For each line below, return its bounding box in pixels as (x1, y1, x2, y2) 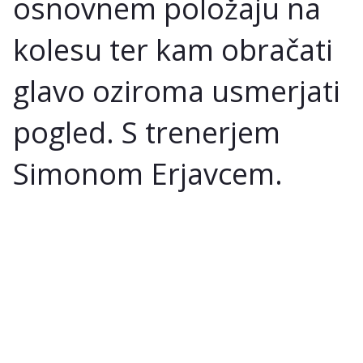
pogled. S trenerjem (13, 112, 280, 152)
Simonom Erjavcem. (13, 153, 283, 194)
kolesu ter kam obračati (13, 29, 333, 70)
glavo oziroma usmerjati (13, 70, 340, 111)
